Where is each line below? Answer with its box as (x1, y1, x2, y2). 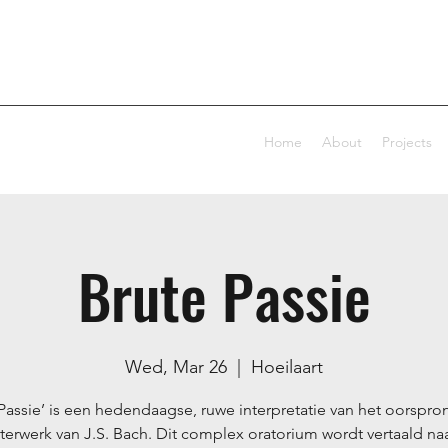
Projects (382, 132, 432, 151)
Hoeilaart (251, 355, 323, 378)
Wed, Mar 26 (125, 355, 227, 378)
